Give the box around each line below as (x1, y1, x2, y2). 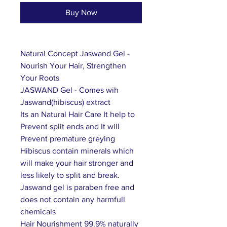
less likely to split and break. (20, 170, 120, 179)
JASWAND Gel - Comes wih (20, 85, 119, 94)
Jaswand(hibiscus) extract (20, 97, 110, 106)
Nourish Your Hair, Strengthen (20, 61, 126, 70)
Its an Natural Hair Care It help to (20, 109, 135, 119)
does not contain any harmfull (20, 195, 125, 204)
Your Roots (20, 73, 59, 82)
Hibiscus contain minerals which (20, 146, 134, 155)
